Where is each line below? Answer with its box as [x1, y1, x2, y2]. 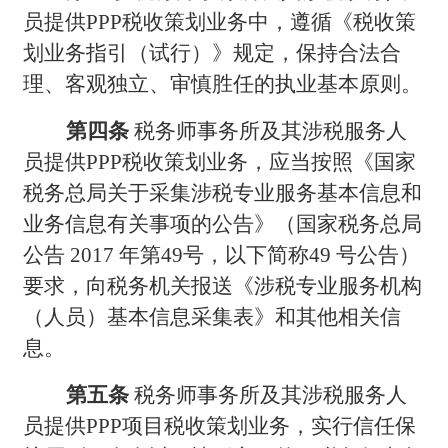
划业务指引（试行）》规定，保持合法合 [23, 40, 402, 65]
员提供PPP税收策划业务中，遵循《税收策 [23, 9, 417, 34]
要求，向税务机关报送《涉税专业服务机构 [23, 273, 423, 298]
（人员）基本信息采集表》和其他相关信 [23, 304, 402, 329]
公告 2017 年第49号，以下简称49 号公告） [23, 242, 421, 267]
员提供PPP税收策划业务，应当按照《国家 [23, 149, 417, 174]
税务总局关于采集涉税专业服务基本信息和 [23, 180, 423, 205]
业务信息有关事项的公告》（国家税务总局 [23, 211, 423, 236]
